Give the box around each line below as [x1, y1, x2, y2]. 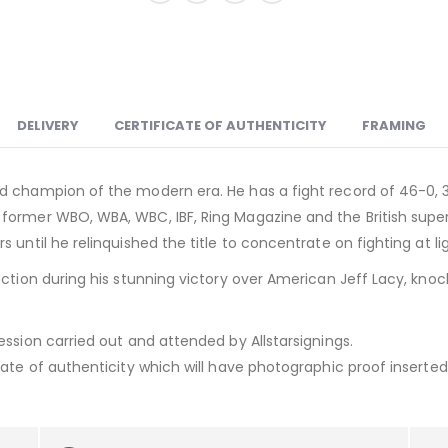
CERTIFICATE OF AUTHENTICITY [114, 115, 327, 135]
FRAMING [362, 115, 426, 135]
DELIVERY [17, 115, 79, 135]
